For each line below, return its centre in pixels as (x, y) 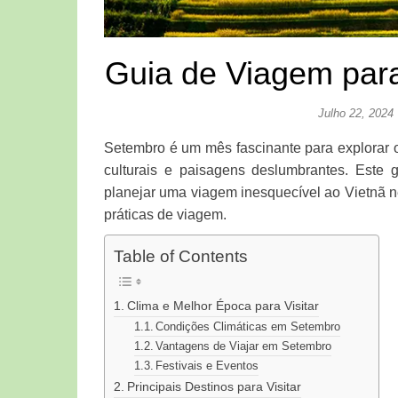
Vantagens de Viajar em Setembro (244, 346)
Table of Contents (181, 257)
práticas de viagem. (165, 214)
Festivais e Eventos (207, 366)
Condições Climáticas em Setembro (248, 327)
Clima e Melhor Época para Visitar (223, 306)
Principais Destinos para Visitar (214, 387)
